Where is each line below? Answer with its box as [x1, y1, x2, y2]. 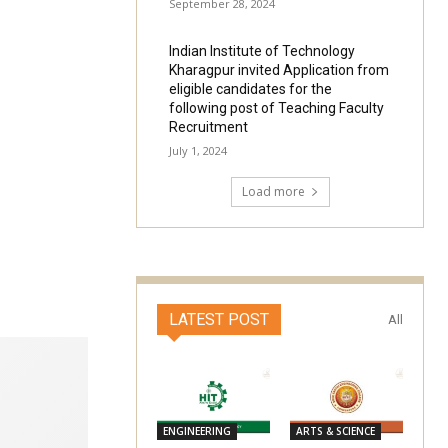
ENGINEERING [163, 423, 231, 438]
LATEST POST [169, 309, 269, 329]
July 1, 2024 [169, 143, 228, 159]
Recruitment [169, 119, 249, 136]
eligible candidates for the [169, 81, 333, 98]
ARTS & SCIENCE [296, 423, 375, 438]
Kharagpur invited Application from [169, 62, 390, 79]
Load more [241, 182, 305, 200]
